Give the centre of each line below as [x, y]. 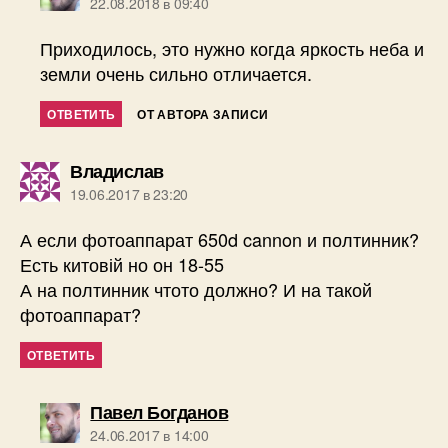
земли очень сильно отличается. [176, 73]
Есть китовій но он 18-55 [122, 264]
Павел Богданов [159, 412]
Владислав [117, 171]
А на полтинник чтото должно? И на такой [196, 289]
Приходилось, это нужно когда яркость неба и [232, 48]
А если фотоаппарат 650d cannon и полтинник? [219, 239]
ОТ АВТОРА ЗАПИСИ [203, 114]
